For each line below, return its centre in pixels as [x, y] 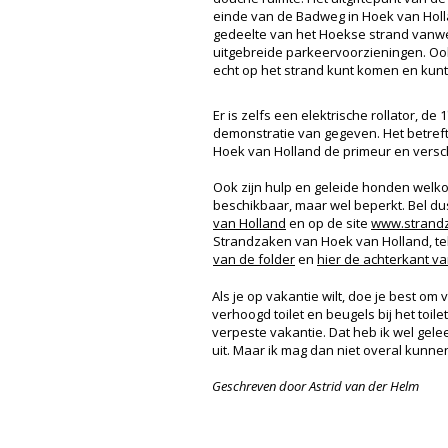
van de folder [254, 259]
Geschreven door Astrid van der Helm [315, 386]
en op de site [328, 223]
